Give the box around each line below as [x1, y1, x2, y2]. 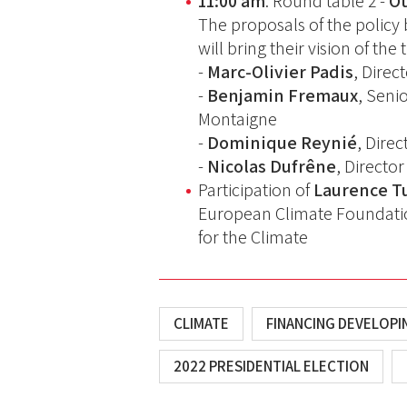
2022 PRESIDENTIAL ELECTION [174, 356, 370, 377]
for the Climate [198, 225, 309, 250]
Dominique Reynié [207, 131, 358, 155]
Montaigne [198, 107, 282, 132]
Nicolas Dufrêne [207, 154, 337, 179]
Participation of [198, 178, 314, 203]
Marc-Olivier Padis [207, 60, 354, 84]
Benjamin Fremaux [207, 84, 359, 108]
